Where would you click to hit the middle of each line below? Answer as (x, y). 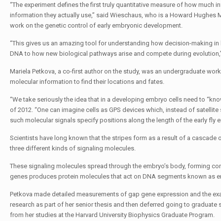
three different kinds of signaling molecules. (73, 148)
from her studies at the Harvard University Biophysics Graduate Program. (112, 215)
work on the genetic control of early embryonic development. (96, 25)
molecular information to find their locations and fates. (87, 82)
